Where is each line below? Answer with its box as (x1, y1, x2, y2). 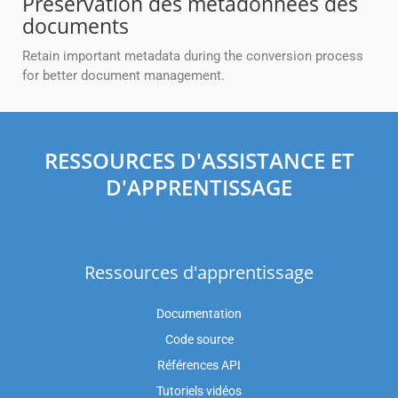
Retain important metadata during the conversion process (22, 48, 363, 65)
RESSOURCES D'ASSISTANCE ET (44, 146, 354, 176)
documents (22, 12, 129, 41)
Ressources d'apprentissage (84, 260, 314, 285)
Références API (157, 358, 241, 373)
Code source (164, 332, 234, 347)
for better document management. (22, 68, 225, 84)
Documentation (156, 306, 242, 322)
